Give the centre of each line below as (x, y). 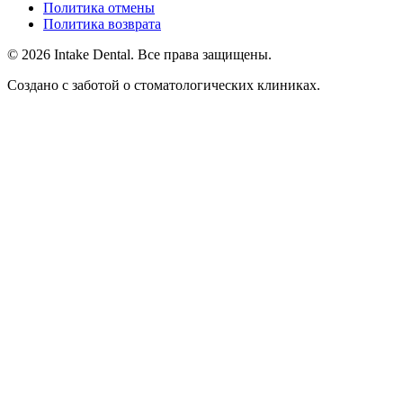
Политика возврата (102, 24)
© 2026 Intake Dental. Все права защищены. (139, 55)
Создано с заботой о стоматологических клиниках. (164, 85)
